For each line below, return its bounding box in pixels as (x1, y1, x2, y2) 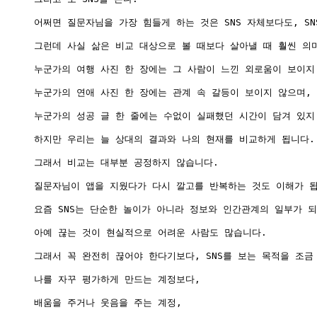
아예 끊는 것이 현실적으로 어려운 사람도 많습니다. (34, 226, 267, 238)
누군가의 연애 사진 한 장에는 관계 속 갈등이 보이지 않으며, (34, 86, 311, 98)
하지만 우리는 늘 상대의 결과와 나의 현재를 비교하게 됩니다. (34, 133, 315, 144)
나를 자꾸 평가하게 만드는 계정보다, (34, 273, 200, 284)
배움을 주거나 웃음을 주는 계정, (34, 296, 182, 308)
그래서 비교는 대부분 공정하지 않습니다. (34, 156, 219, 168)
